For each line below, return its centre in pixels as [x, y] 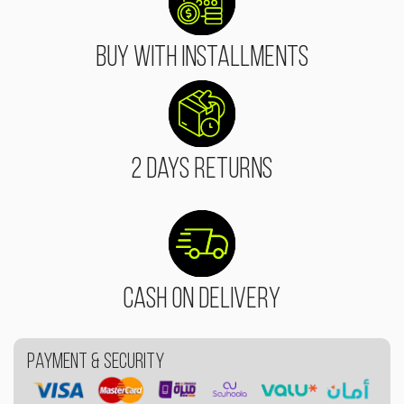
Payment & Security [96, 362]
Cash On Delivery [202, 300]
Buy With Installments [202, 58]
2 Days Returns [202, 170]
